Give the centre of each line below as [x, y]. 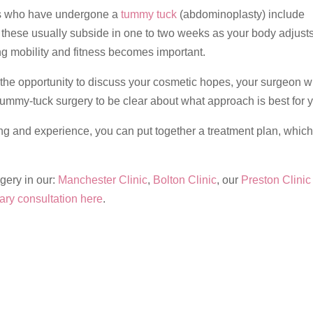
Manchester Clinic [102, 180]
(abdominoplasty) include [240, 14]
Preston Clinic [276, 180]
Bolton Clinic [184, 180]
